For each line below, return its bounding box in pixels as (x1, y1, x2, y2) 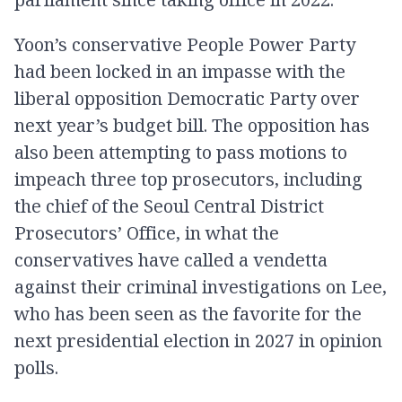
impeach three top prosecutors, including (14, 167, 363, 191)
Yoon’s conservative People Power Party (14, 32, 355, 57)
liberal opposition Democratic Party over (14, 86, 360, 110)
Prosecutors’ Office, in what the (14, 221, 279, 245)
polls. (14, 355, 58, 380)
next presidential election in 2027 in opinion (14, 328, 382, 353)
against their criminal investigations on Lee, (14, 275, 387, 299)
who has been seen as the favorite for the (14, 301, 362, 326)
